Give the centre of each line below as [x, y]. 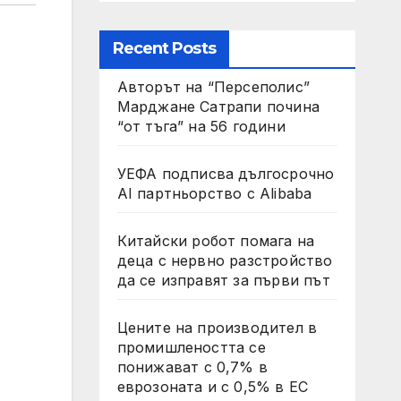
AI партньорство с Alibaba [214, 193]
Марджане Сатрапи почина [218, 107]
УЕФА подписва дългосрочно [226, 174]
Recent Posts [164, 48]
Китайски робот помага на [216, 241]
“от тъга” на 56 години [201, 126]
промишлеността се [191, 347]
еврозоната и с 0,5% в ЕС [213, 387]
